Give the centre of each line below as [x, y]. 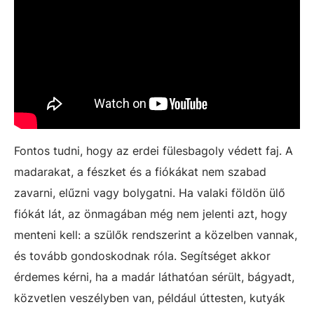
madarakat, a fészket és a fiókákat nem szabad [140, 171]
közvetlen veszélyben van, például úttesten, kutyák [150, 298]
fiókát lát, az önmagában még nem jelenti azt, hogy [151, 213]
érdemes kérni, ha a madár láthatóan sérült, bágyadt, [154, 277]
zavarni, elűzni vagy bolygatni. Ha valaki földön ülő [150, 192]
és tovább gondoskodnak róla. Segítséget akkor [142, 255]
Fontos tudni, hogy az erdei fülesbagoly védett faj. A [153, 150]
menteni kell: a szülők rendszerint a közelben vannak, [156, 234]
